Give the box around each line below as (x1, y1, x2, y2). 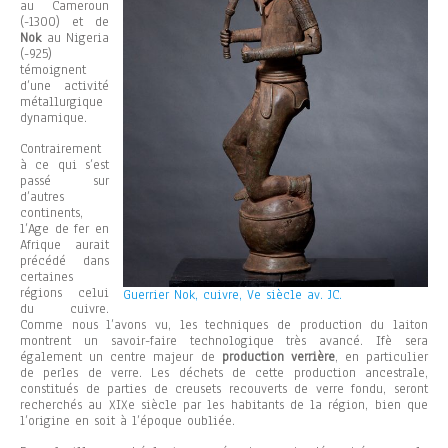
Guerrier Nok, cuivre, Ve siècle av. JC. (123, 286, 342, 305)
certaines (20, 268, 73, 287)
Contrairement (20, 140, 101, 159)
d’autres (20, 188, 64, 207)
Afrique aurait (20, 236, 109, 255)
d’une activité (20, 77, 109, 96)
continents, (20, 204, 83, 223)
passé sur (20, 172, 109, 191)
